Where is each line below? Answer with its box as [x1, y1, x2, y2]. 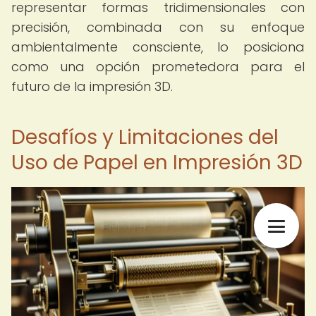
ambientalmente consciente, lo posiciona [11, 38, 305, 56]
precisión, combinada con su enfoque [11, 18, 305, 36]
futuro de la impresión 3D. [11, 78, 173, 95]
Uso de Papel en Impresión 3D [11, 149, 303, 176]
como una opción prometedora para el [11, 58, 305, 75]
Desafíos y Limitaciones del [11, 123, 279, 151]
